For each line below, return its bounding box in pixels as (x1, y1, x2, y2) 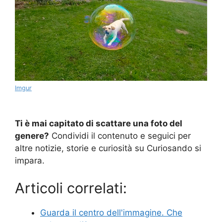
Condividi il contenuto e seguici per (49, 131, 191, 141)
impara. (15, 156, 45, 166)
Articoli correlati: (15, 179, 127, 197)
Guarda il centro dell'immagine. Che (40, 207, 182, 218)
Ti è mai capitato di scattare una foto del (15, 118, 182, 129)
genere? (15, 131, 49, 141)
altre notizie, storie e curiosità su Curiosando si (15, 143, 201, 154)
